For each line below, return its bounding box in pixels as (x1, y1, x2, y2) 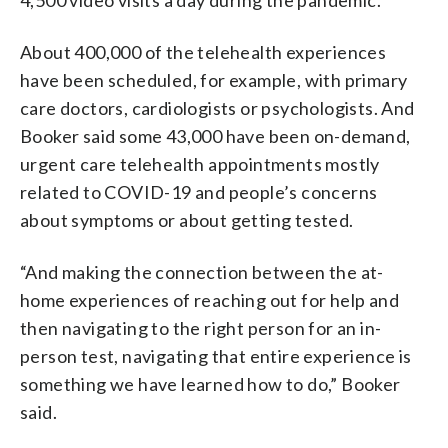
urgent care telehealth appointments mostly (20, 152, 380, 175)
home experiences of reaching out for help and (20, 288, 399, 311)
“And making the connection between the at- (20, 260, 384, 283)
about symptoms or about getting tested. (20, 208, 354, 231)
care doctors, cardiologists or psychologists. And (20, 96, 415, 119)
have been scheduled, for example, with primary (20, 68, 408, 91)
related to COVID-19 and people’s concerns (20, 180, 378, 203)
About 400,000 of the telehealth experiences (20, 40, 387, 63)
